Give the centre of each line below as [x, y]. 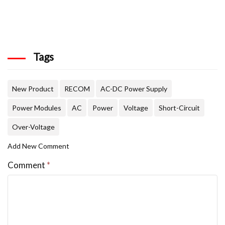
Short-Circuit [179, 108]
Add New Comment [38, 146]
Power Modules [37, 108]
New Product [33, 89]
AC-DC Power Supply [134, 89]
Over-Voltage [33, 127]
